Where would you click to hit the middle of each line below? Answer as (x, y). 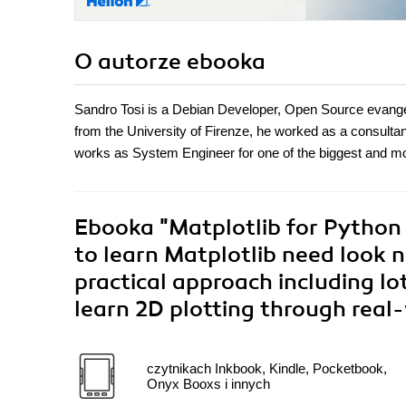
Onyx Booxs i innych (208, 384)
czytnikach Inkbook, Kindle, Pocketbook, (267, 369)
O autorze (130, 62)
